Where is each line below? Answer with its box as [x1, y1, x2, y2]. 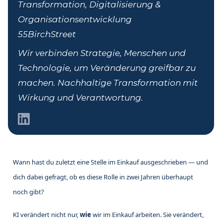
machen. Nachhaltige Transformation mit [18, 78, 198, 88]
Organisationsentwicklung [18, 14, 132, 25]
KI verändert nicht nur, [13, 210, 80, 220]
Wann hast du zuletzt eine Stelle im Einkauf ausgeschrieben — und [13, 158, 208, 167]
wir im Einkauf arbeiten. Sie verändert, [91, 210, 204, 220]
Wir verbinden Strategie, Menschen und [18, 48, 186, 58]
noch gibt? [13, 187, 44, 197]
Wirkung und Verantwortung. [18, 93, 143, 103]
